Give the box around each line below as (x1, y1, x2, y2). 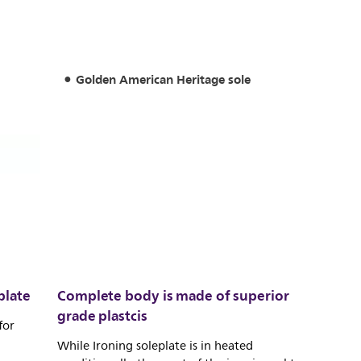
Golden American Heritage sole (75, 69, 251, 90)
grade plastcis (57, 303, 147, 328)
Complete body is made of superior (57, 283, 289, 308)
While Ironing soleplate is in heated (57, 335, 253, 356)
